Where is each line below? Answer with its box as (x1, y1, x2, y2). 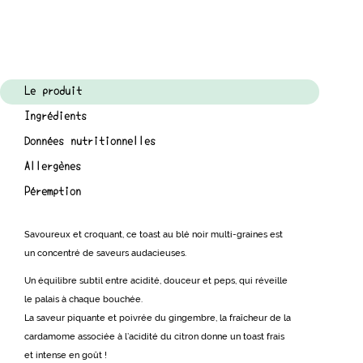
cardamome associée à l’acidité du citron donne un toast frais (24, 331, 284, 342)
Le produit (24, 85, 82, 97)
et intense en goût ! (24, 349, 107, 361)
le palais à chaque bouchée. (24, 293, 143, 305)
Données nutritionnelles (24, 135, 156, 147)
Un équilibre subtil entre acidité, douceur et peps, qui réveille (24, 275, 288, 286)
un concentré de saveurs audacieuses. (24, 247, 186, 258)
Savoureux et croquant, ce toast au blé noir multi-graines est (24, 228, 283, 240)
